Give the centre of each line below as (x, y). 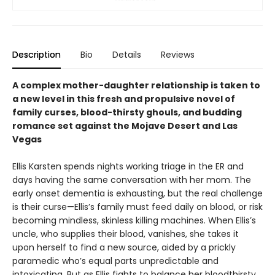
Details (127, 54)
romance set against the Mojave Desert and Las (125, 126)
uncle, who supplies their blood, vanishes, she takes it (126, 234)
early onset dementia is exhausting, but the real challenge (137, 193)
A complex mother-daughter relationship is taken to (136, 85)
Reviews (178, 54)
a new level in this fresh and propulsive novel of (124, 99)
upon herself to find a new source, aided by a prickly (124, 247)
